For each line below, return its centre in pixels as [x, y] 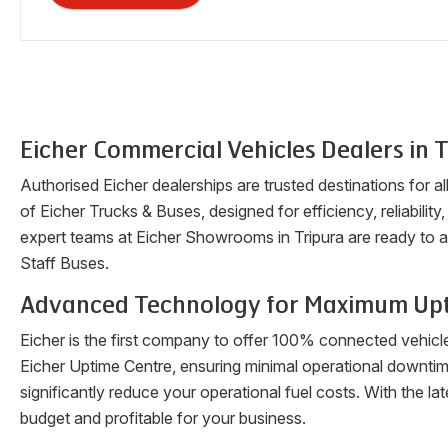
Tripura [319, 237]
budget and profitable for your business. [163, 418]
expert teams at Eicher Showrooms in [157, 237]
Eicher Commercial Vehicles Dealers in [227, 150]
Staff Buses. [64, 263]
